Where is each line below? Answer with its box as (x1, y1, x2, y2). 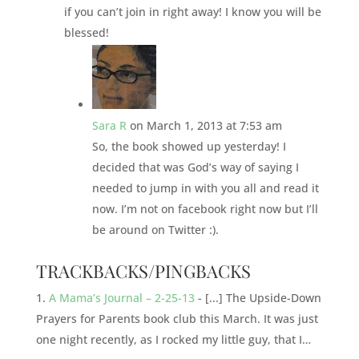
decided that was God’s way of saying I (91, 159, 299, 175)
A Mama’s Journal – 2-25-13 (48, 289, 195, 305)
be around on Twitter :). (91, 221, 219, 237)
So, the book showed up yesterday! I (91, 138, 286, 154)
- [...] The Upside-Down (194, 289, 321, 305)
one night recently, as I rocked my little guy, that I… (35, 331, 311, 347)
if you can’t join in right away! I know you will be (63, 3, 321, 19)
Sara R (91, 117, 127, 133)
